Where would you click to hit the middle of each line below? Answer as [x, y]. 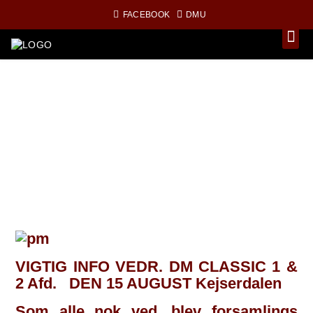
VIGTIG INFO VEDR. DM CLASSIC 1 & [156, 266]
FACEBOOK [146, 15]
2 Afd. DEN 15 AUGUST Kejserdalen [149, 283]
